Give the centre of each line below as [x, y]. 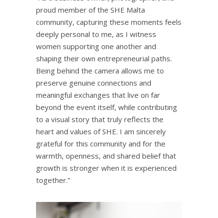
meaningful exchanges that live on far [98, 95]
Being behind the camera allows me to [100, 70]
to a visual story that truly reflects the [100, 119]
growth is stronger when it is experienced [106, 168]
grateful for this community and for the [101, 143]
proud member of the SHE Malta [91, 9]
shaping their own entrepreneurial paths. [104, 58]
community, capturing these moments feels [109, 22]
